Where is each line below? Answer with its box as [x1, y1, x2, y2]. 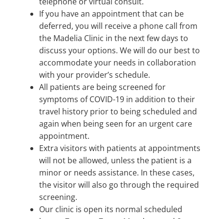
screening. [39, 192, 77, 203]
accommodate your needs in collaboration [39, 57, 196, 68]
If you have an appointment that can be [39, 8, 184, 20]
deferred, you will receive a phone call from [39, 21, 197, 32]
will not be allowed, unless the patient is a [39, 155, 192, 166]
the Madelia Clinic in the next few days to [39, 33, 188, 44]
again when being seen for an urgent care [39, 118, 192, 130]
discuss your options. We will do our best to [39, 45, 200, 56]
